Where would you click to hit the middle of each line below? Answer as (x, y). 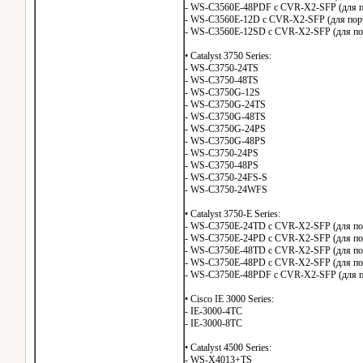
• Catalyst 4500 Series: (228, 348)
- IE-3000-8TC (214, 323)
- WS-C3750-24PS (222, 153)
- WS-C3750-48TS (222, 80)
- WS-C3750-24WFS (226, 190)
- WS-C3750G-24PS (225, 129)
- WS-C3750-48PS (222, 165)
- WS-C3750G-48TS (225, 117)
